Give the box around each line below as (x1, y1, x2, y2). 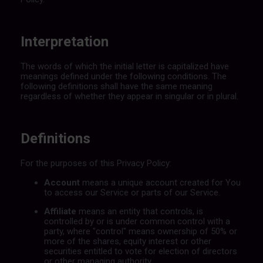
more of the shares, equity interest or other (43, 235, 211, 247)
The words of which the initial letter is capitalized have (20, 60, 229, 72)
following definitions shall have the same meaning (20, 80, 213, 92)
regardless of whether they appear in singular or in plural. (20, 90, 238, 102)
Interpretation (20, 33, 109, 50)
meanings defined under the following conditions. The (20, 70, 227, 82)
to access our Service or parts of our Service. (43, 187, 220, 198)
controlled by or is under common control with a (43, 215, 230, 227)
